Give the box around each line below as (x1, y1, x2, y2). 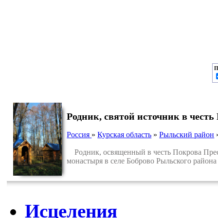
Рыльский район (159, 130, 215, 139)
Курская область (97, 130, 152, 139)
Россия (67, 130, 92, 139)
